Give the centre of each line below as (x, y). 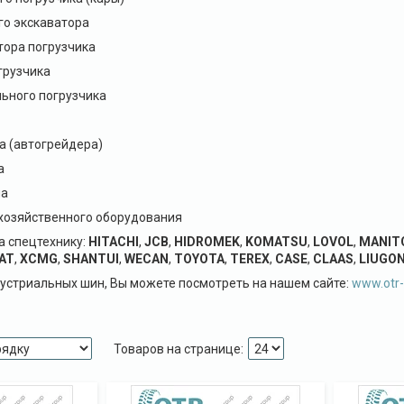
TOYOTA (199, 259)
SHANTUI (91, 259)
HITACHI (113, 242)
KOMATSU (276, 242)
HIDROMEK (207, 242)
